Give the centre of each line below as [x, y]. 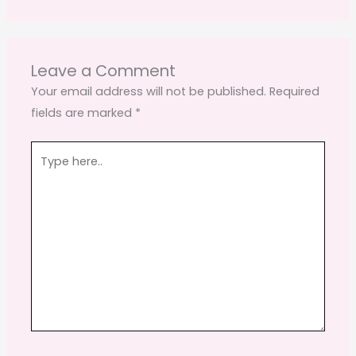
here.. [46, 172]
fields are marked [83, 112]
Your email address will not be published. [149, 91]
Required [295, 91]
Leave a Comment [104, 70]
